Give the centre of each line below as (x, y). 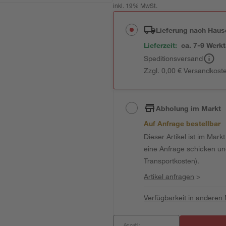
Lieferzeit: (161, 45)
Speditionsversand (174, 58)
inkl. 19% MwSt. (135, 7)
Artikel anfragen (169, 176)
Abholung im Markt (189, 108)
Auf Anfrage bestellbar (182, 123)
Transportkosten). (172, 161)
